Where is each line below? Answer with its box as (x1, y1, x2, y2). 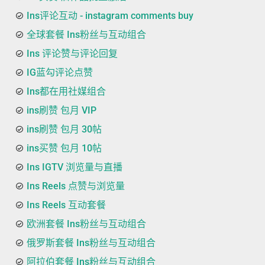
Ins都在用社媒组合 (27, 86, 106, 98)
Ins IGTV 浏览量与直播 (27, 161, 122, 173)
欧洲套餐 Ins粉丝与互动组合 (27, 218, 146, 230)
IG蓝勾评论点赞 (27, 67, 93, 79)
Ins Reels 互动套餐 (27, 199, 106, 211)
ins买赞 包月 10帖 (27, 143, 102, 154)
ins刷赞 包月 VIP (27, 105, 96, 117)
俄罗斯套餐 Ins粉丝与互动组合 (27, 237, 156, 249)
